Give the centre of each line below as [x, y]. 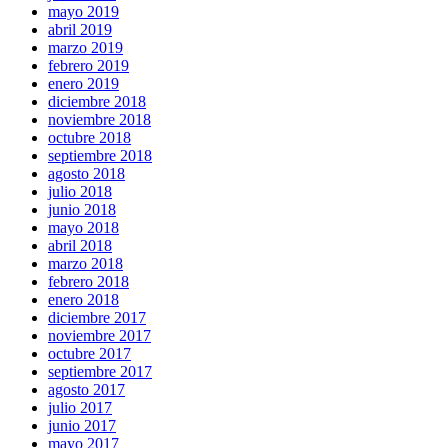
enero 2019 [83, 83]
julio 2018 [80, 191]
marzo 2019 [85, 47]
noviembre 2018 [99, 119]
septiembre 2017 [100, 371]
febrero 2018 [88, 281]
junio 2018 [82, 209]
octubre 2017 [89, 353]
